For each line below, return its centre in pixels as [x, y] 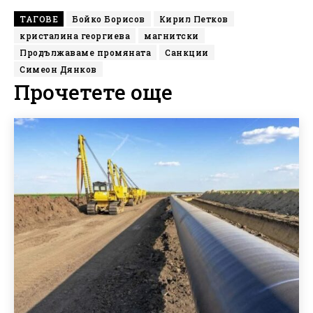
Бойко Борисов [109, 19]
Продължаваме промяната [85, 52]
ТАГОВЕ [39, 19]
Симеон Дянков [58, 69]
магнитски [172, 35]
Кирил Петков [194, 19]
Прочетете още [93, 92]
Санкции [187, 52]
